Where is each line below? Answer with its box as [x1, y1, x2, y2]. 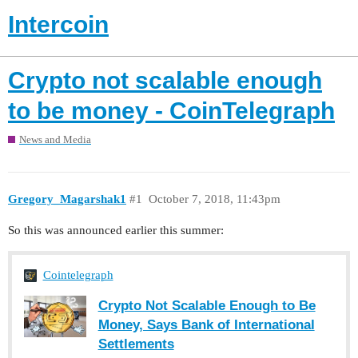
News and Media [19, 133, 91, 146]
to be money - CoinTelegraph [8, 97, 335, 124]
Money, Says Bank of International [97, 316, 315, 333]
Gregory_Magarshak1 [8, 192, 126, 205]
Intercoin [8, 11, 109, 38]
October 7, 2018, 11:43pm [148, 192, 280, 205]
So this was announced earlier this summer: [8, 224, 224, 237]
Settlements [97, 336, 174, 352]
